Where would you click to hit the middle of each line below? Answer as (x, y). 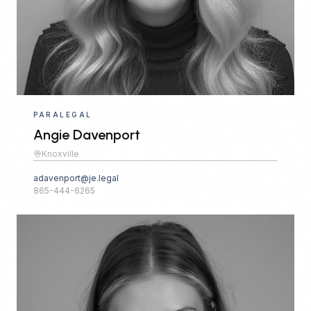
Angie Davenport (87, 135)
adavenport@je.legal (76, 178)
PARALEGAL (63, 115)
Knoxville (60, 154)
